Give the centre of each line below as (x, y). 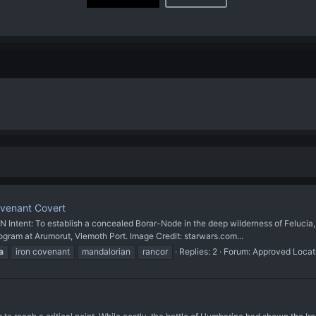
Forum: (238, 251)
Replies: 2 (198, 251)
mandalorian (106, 251)
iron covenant (43, 251)
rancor (155, 251)
